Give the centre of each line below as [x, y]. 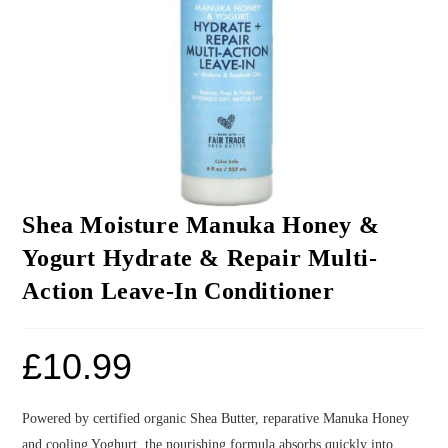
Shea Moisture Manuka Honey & [201, 225]
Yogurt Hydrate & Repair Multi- [200, 258]
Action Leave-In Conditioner [178, 291]
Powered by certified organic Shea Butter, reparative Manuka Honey [216, 419]
